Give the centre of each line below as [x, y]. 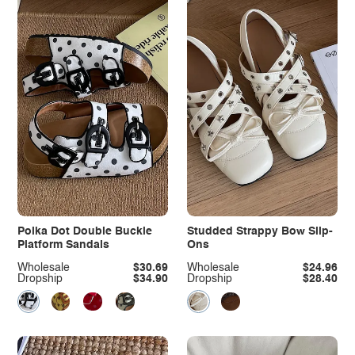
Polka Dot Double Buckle [84, 231]
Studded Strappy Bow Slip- [260, 231]
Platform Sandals [63, 244]
